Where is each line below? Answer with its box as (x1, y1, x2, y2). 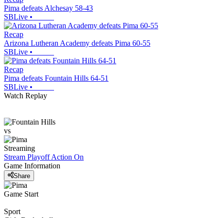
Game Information (4, 162, 60, 170)
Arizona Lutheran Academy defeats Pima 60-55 (4, 39, 150, 48)
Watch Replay (4, 91, 47, 100)
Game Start (4, 189, 38, 198)
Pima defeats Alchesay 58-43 (4, 4, 93, 13)
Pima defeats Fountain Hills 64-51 (4, 74, 109, 83)
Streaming (4, 144, 35, 153)
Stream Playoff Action (4, 153, 72, 162)
